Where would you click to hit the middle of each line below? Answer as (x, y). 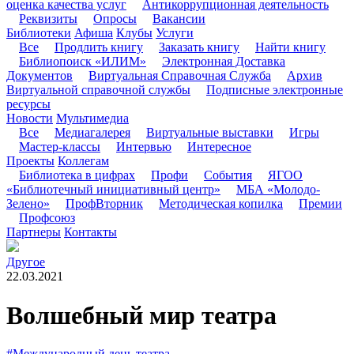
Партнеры (34, 232)
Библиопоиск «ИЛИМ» (83, 62)
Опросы (115, 19)
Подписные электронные (275, 90)
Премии (320, 204)
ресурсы (28, 104)
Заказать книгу (199, 47)
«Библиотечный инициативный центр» (113, 190)
